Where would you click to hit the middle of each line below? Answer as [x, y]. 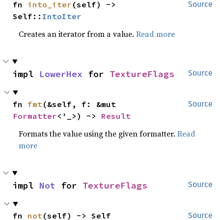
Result [116, 116]
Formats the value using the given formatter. [98, 134]
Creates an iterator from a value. [78, 34]
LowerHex [61, 74]
